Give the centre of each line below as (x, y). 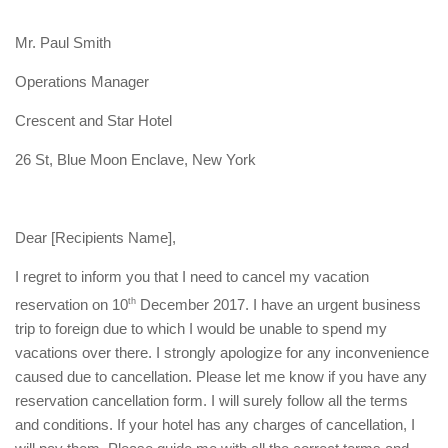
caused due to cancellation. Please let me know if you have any (221, 376)
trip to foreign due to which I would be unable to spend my (201, 328)
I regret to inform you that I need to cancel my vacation (192, 276)
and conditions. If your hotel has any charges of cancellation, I (215, 424)
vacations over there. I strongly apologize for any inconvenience (222, 352)
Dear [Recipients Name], (95, 237)
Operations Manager (82, 81)
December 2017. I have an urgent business (278, 304)
